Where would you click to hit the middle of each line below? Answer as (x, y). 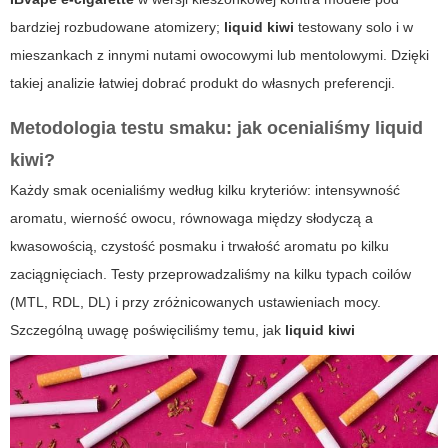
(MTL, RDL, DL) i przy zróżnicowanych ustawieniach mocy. (195, 302)
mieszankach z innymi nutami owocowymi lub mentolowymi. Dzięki (219, 55)
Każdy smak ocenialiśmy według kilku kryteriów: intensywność (205, 190)
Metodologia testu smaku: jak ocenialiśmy (192, 128)
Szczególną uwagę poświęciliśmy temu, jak (147, 330)
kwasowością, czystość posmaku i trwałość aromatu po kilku (199, 246)
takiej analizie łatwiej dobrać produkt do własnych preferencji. (202, 83)
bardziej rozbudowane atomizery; (117, 27)
